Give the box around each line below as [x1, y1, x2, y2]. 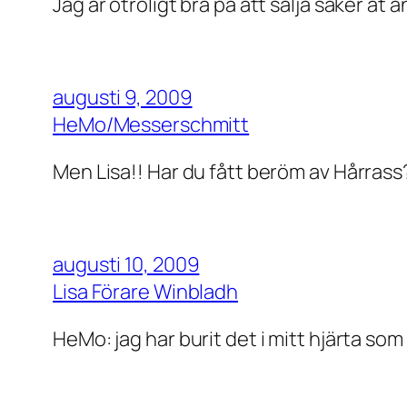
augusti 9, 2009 [53, 83, 193, 111]
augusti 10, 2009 [53, 250, 200, 278]
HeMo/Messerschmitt [53, 110, 250, 138]
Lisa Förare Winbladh [53, 277, 238, 305]
